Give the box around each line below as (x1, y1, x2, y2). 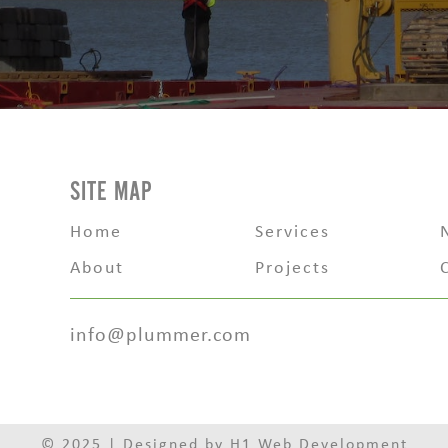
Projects (254, 254, 330, 279)
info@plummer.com (70, 319, 251, 347)
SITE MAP (70, 175, 153, 207)
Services (254, 218, 330, 243)
